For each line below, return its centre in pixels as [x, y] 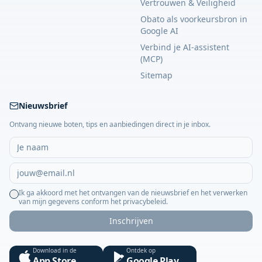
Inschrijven [131, 220]
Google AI [159, 30]
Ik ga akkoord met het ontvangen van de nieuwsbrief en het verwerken [133, 192]
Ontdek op [141, 250]
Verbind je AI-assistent [185, 47]
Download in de [55, 250]
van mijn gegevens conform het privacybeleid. [93, 201]
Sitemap [156, 75]
